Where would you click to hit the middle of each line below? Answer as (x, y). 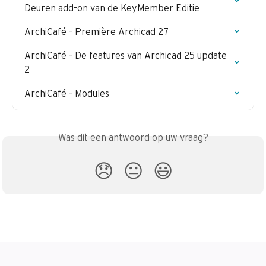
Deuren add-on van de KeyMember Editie (112, 8)
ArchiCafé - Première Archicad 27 (96, 32)
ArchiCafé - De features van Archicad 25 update (127, 56)
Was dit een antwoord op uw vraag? (133, 137)
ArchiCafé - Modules (67, 94)
